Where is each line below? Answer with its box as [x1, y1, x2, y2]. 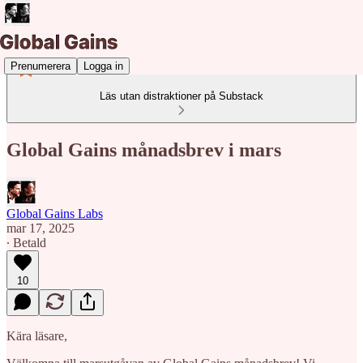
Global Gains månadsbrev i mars [6, 139, 281, 160]
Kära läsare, [6, 328, 67, 343]
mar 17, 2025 [6, 220, 75, 235]
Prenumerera [11, 59, 70, 72]
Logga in [83, 59, 123, 72]
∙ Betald [6, 235, 46, 250]
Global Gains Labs [6, 206, 103, 220]
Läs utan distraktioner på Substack [100, 90, 263, 102]
